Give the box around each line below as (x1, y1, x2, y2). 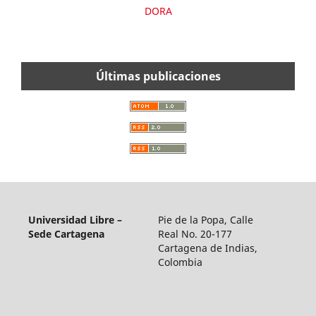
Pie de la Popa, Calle (158, 213, 254, 227)
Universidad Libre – (28, 213, 122, 227)
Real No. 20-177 (158, 227, 233, 241)
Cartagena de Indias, (158, 241, 258, 255)
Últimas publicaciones (95, 68, 221, 85)
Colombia (158, 255, 203, 269)
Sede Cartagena (28, 227, 104, 241)
